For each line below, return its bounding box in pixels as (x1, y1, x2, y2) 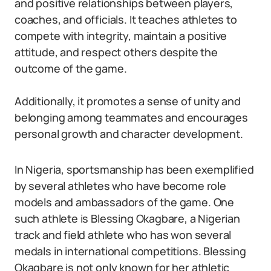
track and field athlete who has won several (15, 227, 232, 242)
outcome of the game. (15, 61, 127, 76)
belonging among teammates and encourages (15, 110, 248, 125)
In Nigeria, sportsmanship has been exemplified (15, 162, 254, 177)
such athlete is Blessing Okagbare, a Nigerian (15, 211, 240, 226)
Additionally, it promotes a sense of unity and (15, 94, 241, 108)
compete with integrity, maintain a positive (15, 28, 227, 43)
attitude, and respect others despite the (15, 45, 218, 59)
